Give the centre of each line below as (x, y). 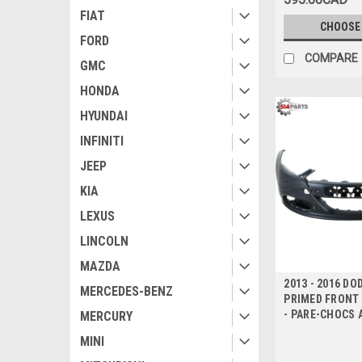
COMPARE (332, 59)
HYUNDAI (104, 116)
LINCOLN (104, 241)
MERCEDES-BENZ (126, 291)
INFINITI (102, 141)
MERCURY (106, 316)
